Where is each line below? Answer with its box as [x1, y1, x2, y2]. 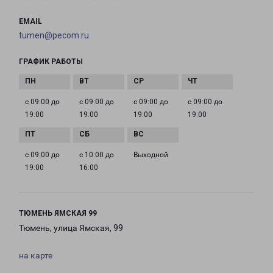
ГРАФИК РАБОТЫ [19, 57, 83, 66]
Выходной [133, 151, 168, 160]
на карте [19, 250, 52, 261]
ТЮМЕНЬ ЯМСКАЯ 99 [19, 209, 97, 218]
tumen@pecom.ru [19, 30, 89, 41]
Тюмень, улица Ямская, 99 [19, 223, 123, 233]
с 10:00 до [79, 151, 114, 160]
